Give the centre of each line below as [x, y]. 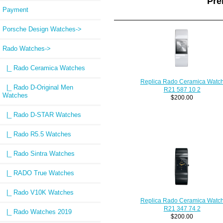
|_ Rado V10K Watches [38, 192]
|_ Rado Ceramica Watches [44, 68]
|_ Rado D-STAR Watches [42, 114]
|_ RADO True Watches [38, 173]
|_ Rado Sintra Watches [39, 153]
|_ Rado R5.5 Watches [37, 134]
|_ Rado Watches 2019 [37, 212]
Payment [15, 9]
